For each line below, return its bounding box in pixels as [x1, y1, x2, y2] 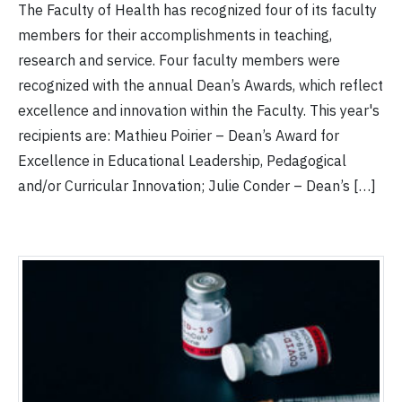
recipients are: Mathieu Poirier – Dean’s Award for [18, 127, 339, 145]
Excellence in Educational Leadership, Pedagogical [18, 152, 346, 170]
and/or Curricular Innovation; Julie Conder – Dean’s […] [18, 177, 376, 196]
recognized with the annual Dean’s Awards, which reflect [18, 76, 383, 95]
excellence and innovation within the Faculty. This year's [18, 101, 380, 120]
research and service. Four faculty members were [18, 51, 340, 70]
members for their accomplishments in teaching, [18, 26, 332, 45]
